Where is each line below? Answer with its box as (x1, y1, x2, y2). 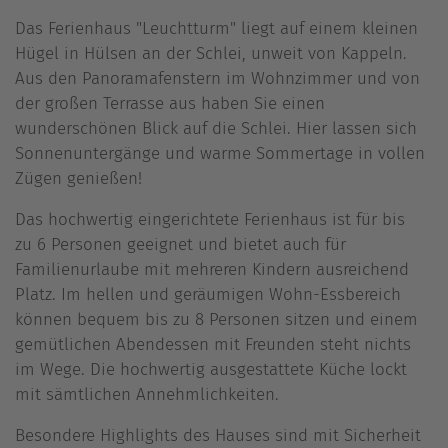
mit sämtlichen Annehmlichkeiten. (15, 384, 279, 405)
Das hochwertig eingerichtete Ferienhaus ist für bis (15, 209, 405, 230)
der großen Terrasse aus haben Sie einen (15, 93, 325, 114)
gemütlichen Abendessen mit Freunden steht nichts (15, 334, 411, 355)
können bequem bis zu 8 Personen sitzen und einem (15, 309, 418, 330)
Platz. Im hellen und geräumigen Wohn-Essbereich (15, 284, 401, 305)
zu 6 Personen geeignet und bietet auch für (15, 234, 346, 255)
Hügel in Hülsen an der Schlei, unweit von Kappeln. (15, 43, 407, 64)
